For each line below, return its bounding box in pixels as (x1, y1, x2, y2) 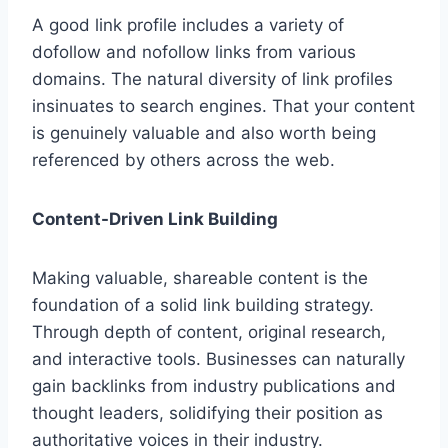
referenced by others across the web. (32, 150, 335, 171)
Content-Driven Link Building (32, 209, 278, 230)
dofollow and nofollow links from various (32, 42, 356, 63)
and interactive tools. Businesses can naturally (32, 349, 405, 370)
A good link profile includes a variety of (32, 15, 344, 36)
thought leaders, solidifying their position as (32, 403, 383, 424)
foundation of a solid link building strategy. (32, 295, 374, 316)
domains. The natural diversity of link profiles (32, 69, 393, 90)
